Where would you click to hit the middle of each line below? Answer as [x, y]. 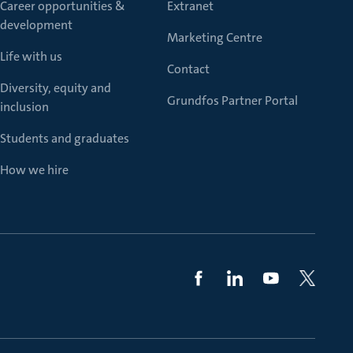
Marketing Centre [215, 37]
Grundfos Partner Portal [232, 100]
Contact [188, 69]
